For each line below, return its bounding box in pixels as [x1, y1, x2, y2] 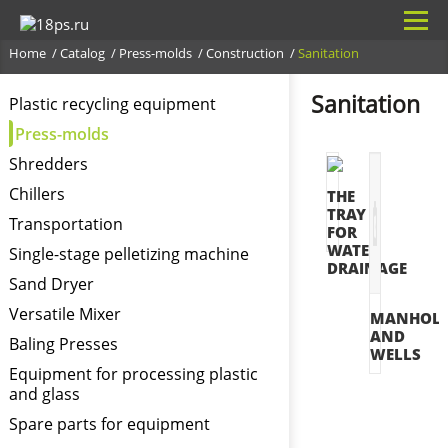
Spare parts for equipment [8, 413, 210, 435]
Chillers [8, 183, 65, 205]
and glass [8, 383, 80, 405]
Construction [205, 44, 284, 62]
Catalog [59, 44, 105, 62]
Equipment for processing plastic [8, 363, 258, 385]
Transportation [8, 213, 123, 235]
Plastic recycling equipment [8, 93, 216, 115]
